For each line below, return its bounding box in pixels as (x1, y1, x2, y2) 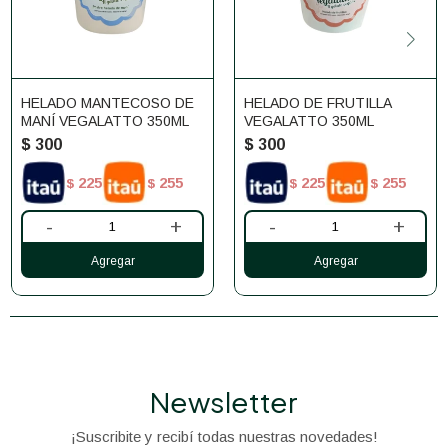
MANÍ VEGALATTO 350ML (21, 113, 189, 129)
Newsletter (150, 384, 298, 419)
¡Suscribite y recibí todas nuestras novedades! (70, 428, 378, 445)
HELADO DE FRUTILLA (244, 95, 392, 111)
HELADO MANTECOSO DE (21, 95, 194, 111)
